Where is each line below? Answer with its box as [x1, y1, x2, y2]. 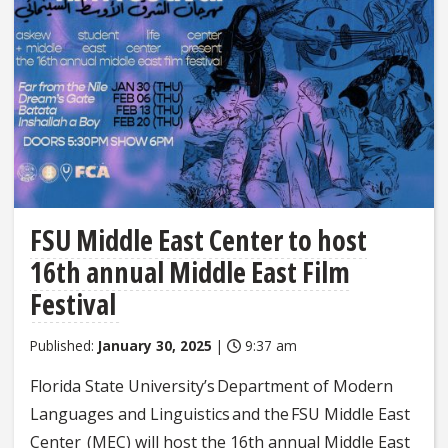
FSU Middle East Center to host [30, 221, 367, 260]
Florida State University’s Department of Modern [30, 375, 393, 398]
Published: [30, 336, 98, 356]
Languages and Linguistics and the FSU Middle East [30, 403, 410, 426]
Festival [30, 285, 121, 324]
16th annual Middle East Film [30, 253, 350, 292]
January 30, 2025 [98, 336, 212, 356]
